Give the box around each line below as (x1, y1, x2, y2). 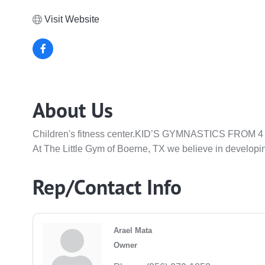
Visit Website (44, 14, 100, 25)
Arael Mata (114, 226, 153, 235)
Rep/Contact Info (33, 173, 182, 201)
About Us (33, 96, 114, 124)
